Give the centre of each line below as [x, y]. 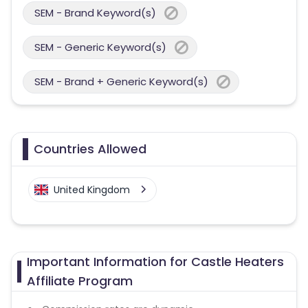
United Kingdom [92, 190]
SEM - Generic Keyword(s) [100, 47]
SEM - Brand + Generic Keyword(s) [121, 81]
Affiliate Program [79, 281]
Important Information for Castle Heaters [155, 262]
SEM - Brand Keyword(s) [95, 13]
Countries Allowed [90, 149]
